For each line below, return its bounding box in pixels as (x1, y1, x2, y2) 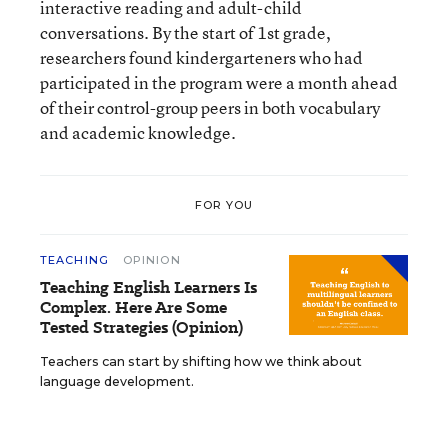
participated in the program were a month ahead (40, 71, 398, 94)
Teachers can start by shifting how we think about (40, 354, 362, 369)
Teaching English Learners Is (40, 276, 257, 299)
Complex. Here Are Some (40, 296, 227, 319)
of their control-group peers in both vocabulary (40, 96, 380, 119)
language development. (40, 374, 194, 389)
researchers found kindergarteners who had (40, 46, 363, 69)
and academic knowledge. (40, 121, 236, 144)
